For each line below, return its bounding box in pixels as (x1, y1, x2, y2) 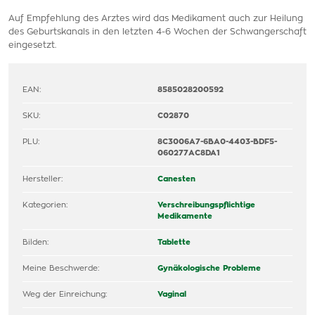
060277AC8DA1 (157, 149, 220, 157)
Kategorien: (22, 201, 67, 209)
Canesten (157, 175, 195, 183)
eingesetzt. (8, 41, 56, 49)
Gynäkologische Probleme (157, 264, 261, 272)
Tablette (157, 238, 191, 246)
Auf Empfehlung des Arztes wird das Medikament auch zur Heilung (8, 14, 303, 22)
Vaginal (157, 290, 186, 298)
